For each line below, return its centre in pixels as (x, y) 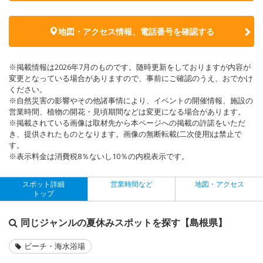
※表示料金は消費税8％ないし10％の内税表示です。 (99, 156)
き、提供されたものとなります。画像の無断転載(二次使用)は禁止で (125, 134)
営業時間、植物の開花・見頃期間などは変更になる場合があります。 (127, 111)
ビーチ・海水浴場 (55, 246)
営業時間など (131, 184)
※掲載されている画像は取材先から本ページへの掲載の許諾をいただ (127, 122)
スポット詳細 (44, 184)
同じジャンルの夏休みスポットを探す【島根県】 (124, 222)
